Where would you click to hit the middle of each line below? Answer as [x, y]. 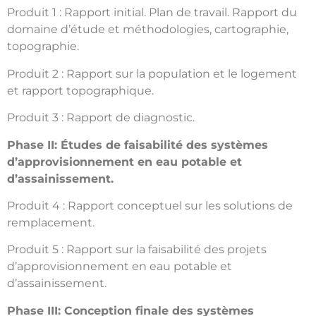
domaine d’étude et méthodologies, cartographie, [148, 30]
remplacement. [51, 222]
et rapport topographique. [80, 90]
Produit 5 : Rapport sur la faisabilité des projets [137, 250]
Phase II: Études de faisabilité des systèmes [138, 145]
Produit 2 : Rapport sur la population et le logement [152, 73]
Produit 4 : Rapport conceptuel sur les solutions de [150, 205]
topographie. [43, 47]
